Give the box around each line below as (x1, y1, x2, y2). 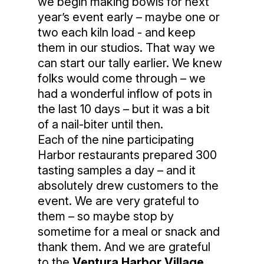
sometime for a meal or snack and (38, 225, 220, 239)
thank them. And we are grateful (38, 240, 210, 255)
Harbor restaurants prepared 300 (38, 148, 217, 163)
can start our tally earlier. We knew (38, 56, 222, 71)
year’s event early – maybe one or (38, 10, 220, 25)
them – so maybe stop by (38, 209, 174, 224)
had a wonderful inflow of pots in (38, 87, 212, 101)
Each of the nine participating (38, 133, 194, 147)
